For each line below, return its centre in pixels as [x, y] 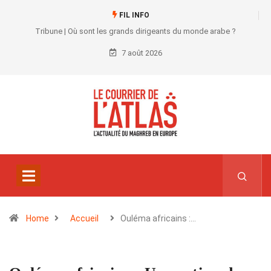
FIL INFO [133, 15]
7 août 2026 [141, 53]
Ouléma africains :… [158, 219]
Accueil [84, 219]
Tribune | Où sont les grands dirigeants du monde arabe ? [135, 31]
